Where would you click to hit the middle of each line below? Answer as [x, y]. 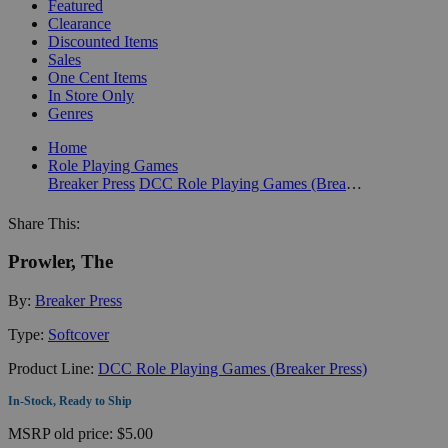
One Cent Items [97, 77]
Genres [70, 113]
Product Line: [53, 368]
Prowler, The [60, 262]
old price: [85, 433]
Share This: [44, 223]
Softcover [78, 334]
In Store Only [91, 95]
